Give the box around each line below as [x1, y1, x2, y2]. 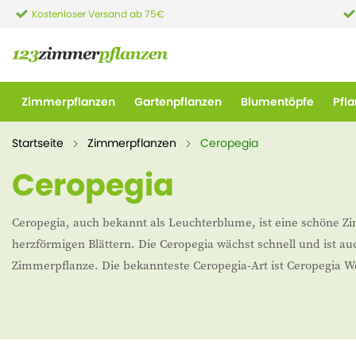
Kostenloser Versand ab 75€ [32, 7, 164, 21]
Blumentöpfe [241, 94, 314, 110]
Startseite [12, 135, 64, 151]
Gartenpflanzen [134, 94, 222, 110]
